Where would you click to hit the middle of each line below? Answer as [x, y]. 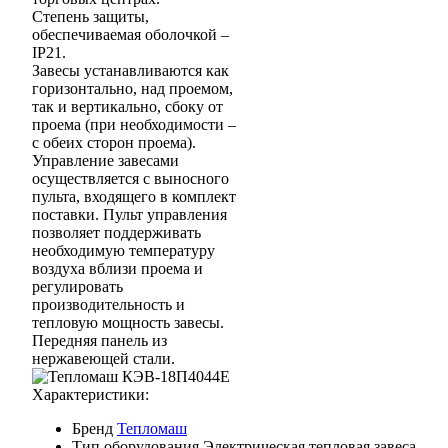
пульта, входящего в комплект [134, 197]
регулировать [77, 287]
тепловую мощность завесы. [128, 323]
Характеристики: [90, 395]
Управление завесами [105, 161]
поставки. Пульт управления [129, 215]
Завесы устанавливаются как [130, 71]
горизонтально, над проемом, [132, 89]
